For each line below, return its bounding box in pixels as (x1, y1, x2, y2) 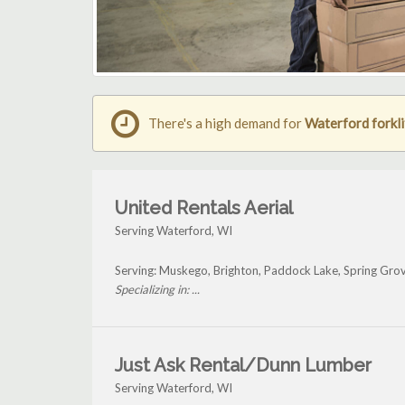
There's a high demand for (148, 115, 305, 132)
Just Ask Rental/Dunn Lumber (115, 354, 372, 377)
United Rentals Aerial (115, 197, 293, 220)
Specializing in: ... (115, 282, 200, 297)
